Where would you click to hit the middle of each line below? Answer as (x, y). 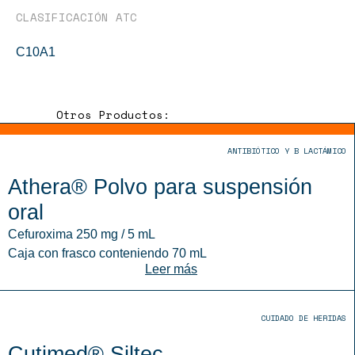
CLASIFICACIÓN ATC (76, 17)
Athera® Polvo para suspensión (160, 187)
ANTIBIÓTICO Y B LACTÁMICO (287, 151)
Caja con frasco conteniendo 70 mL (107, 253)
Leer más (171, 269)
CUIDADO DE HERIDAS (303, 318)
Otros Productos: (113, 115)
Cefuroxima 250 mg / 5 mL (82, 234)
